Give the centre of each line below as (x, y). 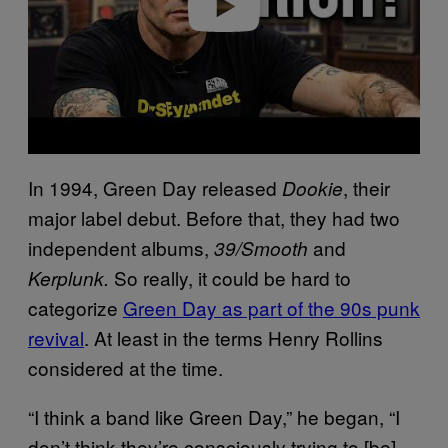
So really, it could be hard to (230, 277)
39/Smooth (261, 247)
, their (366, 187)
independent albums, (121, 247)
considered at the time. (125, 367)
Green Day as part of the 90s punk (271, 307)
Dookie (312, 187)
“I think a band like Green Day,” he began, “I (214, 416)
